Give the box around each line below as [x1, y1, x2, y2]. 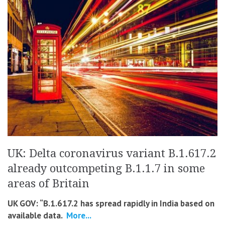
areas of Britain [8, 177, 89, 190]
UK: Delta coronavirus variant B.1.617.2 [8, 147, 216, 160]
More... [64, 210, 91, 221]
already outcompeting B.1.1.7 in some [8, 162, 205, 175]
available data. [8, 210, 62, 221]
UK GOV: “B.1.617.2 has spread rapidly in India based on [8, 198, 214, 209]
